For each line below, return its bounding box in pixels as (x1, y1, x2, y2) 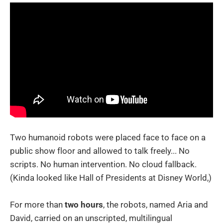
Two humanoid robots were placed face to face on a (10, 132, 206, 142)
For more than (10, 199, 65, 210)
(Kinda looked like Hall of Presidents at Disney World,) (10, 172, 212, 183)
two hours (65, 199, 103, 210)
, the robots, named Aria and (103, 199, 208, 210)
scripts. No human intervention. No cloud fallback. (10, 159, 197, 169)
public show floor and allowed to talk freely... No (10, 145, 190, 156)
